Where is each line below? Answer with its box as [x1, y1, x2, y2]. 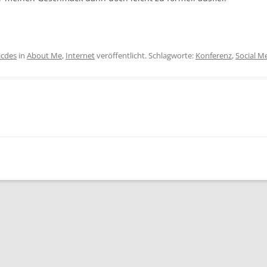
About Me [27, 50, 62, 61]
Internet [66, 50, 95, 61]
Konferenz [195, 50, 232, 61]
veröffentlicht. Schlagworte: [95, 50, 195, 61]
